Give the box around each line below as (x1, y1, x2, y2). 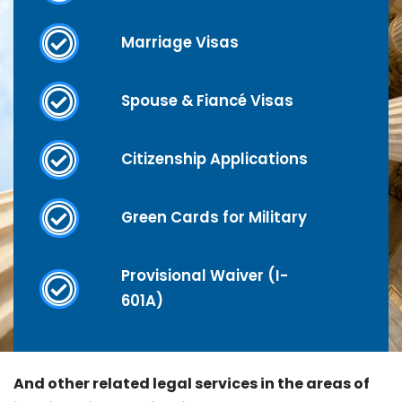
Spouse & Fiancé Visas (120, 90, 293, 111)
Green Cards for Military (120, 206, 307, 228)
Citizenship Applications (120, 148, 308, 170)
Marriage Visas (120, 31, 239, 53)
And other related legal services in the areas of (13, 372, 370, 394)
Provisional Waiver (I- (120, 265, 288, 286)
